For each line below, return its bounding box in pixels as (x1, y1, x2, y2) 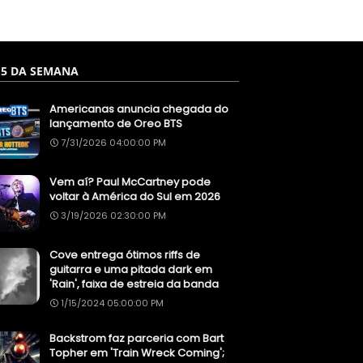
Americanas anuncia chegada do (49, 101, 228, 117)
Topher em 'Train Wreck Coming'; (49, 345, 224, 361)
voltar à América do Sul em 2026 (49, 189, 220, 205)
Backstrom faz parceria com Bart (49, 331, 224, 347)
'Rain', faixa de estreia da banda (49, 276, 219, 293)
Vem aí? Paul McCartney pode (49, 174, 211, 190)
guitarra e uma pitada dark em (49, 262, 212, 278)
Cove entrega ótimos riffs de (49, 247, 200, 263)
